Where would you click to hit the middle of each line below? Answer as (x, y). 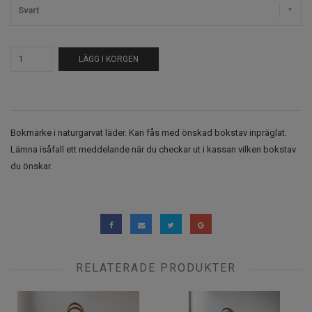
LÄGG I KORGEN (109, 59)
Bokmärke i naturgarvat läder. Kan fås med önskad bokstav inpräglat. (149, 132)
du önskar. (31, 166)
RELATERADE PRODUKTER (156, 268)
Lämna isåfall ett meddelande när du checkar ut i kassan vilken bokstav (153, 149)
